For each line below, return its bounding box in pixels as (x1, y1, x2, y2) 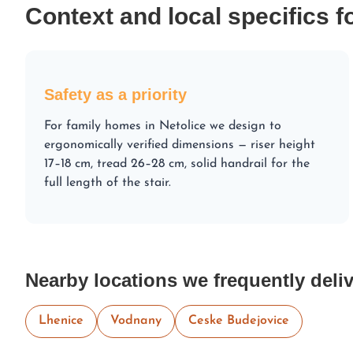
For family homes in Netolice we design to (44, 119, 281, 132)
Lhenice (39, 314, 84, 328)
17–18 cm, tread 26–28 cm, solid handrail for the (44, 157, 310, 170)
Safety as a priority (44, 85, 187, 103)
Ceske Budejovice (188, 314, 289, 328)
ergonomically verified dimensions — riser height (44, 138, 315, 151)
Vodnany (110, 314, 162, 328)
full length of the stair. (44, 176, 171, 189)
